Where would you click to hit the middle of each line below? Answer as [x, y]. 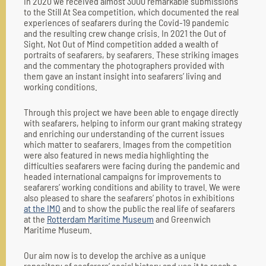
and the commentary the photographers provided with [124, 65]
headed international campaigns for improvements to [123, 176]
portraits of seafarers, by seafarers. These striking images [131, 54]
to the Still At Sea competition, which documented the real [131, 12]
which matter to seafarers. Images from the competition [128, 144]
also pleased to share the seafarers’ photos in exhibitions [129, 197]
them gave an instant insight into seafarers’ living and [123, 76]
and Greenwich [182, 219]
